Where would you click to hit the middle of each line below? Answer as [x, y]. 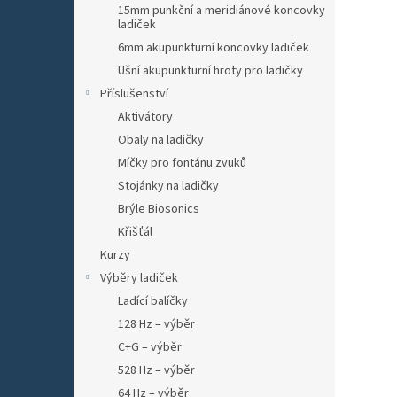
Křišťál [135, 232]
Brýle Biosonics [159, 209]
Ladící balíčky [153, 301]
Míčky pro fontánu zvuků [182, 163]
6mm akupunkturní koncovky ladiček [214, 48]
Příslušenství [134, 94]
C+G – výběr [150, 347]
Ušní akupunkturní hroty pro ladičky [210, 71]
